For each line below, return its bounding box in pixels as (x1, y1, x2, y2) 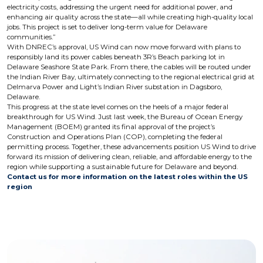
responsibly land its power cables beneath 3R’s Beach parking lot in (7, 53, 225, 61)
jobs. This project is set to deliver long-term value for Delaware (7, 23, 207, 31)
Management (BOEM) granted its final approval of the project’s (7, 123, 215, 131)
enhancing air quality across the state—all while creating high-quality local (7, 13, 253, 21)
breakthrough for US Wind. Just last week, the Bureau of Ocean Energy (7, 113, 242, 121)
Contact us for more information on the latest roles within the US (7, 173, 248, 181)
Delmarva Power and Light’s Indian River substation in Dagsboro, (7, 83, 222, 91)
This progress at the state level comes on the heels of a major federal (7, 103, 228, 111)
